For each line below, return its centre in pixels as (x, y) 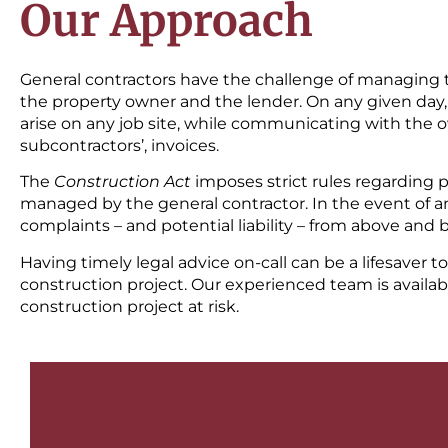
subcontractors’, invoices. (119, 145)
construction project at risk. (129, 306)
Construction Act (122, 182)
